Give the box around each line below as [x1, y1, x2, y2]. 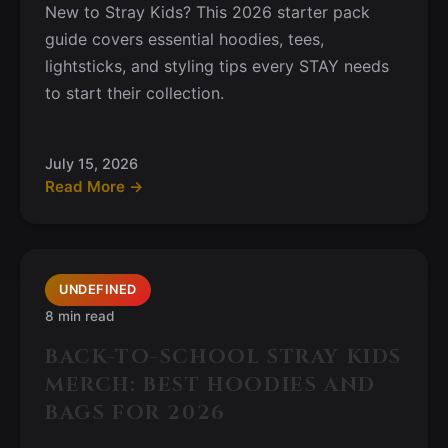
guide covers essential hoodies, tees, [45, 29, 324, 49]
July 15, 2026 [45, 155, 138, 172]
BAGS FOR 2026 [45, 399, 226, 426]
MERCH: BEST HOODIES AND [45, 371, 376, 398]
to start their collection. [45, 83, 224, 103]
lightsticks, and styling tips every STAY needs [45, 56, 389, 76]
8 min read [45, 308, 115, 324]
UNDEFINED [59, 282, 137, 297]
